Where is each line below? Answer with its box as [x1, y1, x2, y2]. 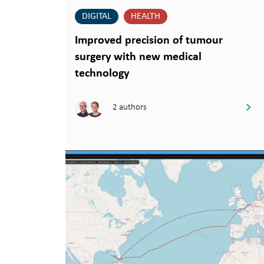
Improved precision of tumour [75, 35, 223, 47]
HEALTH [131, 12, 160, 22]
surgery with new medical [75, 51, 202, 64]
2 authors [113, 101, 147, 112]
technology [75, 68, 129, 80]
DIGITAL [82, 12, 111, 22]
